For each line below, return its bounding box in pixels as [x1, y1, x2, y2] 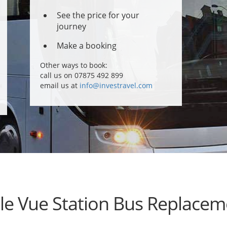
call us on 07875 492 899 [40, 70, 123, 80]
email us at [40, 81, 80, 90]
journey [57, 21, 86, 32]
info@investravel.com [80, 81, 153, 90]
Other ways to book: [40, 60, 107, 70]
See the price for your [57, 10, 139, 21]
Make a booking [57, 40, 117, 51]
